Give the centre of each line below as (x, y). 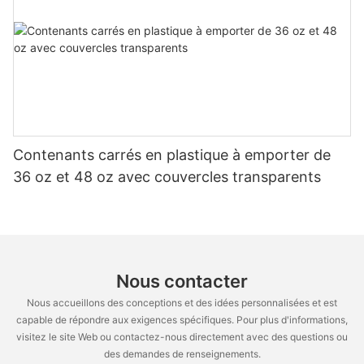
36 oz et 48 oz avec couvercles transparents (167, 177)
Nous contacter (182, 281)
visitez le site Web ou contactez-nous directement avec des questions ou (182, 337)
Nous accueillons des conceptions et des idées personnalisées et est (182, 303)
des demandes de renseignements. (182, 354)
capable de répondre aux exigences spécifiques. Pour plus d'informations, (182, 320)
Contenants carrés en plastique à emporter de (172, 155)
